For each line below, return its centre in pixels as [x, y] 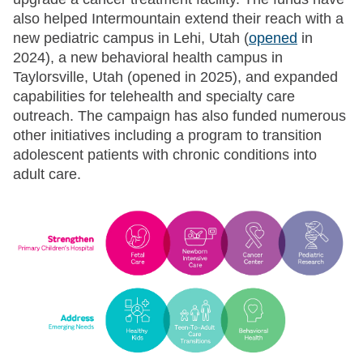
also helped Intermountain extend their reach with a [178, 19]
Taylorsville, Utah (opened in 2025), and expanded [175, 77]
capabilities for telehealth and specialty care [154, 97]
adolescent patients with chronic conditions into [165, 155]
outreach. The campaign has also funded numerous [179, 116]
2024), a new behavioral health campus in [148, 58]
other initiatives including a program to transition [167, 136]
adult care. [47, 175]
